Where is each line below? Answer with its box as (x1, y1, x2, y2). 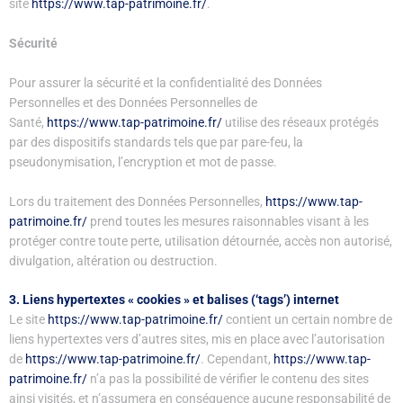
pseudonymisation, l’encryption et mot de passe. (9, 154, 277, 169)
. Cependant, (201, 352, 273, 367)
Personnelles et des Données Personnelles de (9, 94, 257, 110)
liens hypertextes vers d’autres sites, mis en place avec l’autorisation (9, 332, 385, 347)
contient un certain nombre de (223, 312, 392, 327)
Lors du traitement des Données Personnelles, (9, 193, 265, 209)
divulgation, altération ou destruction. (9, 253, 218, 268)
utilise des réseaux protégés (222, 114, 379, 130)
